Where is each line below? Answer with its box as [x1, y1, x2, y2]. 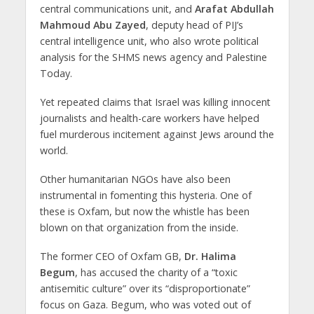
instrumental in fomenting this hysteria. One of [39, 189, 252, 203]
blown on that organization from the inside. [39, 221, 238, 235]
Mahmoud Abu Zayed [39, 18, 146, 32]
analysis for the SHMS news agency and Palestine [39, 50, 267, 64]
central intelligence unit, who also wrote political [39, 34, 259, 48]
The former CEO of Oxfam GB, [39, 249, 184, 263]
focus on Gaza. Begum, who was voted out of [39, 297, 251, 311]
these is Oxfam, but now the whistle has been [39, 205, 250, 219]
